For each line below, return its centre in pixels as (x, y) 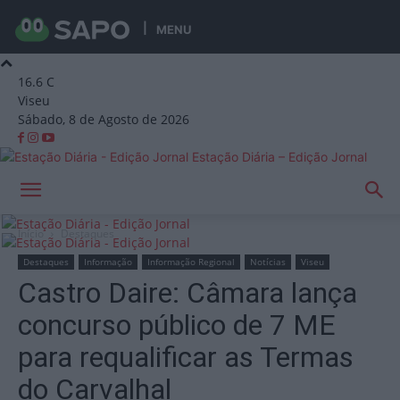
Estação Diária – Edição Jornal (279, 157)
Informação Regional (191, 262)
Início (31, 233)
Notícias (268, 262)
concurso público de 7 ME (177, 325)
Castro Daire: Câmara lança (187, 293)
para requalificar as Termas (186, 357)
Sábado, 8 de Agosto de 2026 (104, 119)
